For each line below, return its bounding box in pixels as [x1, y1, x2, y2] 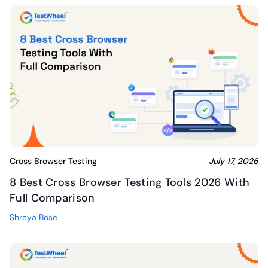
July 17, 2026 [209, 155, 258, 166]
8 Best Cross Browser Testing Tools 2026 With [10, 175, 250, 190]
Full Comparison [10, 190, 95, 205]
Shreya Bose [10, 211, 57, 223]
